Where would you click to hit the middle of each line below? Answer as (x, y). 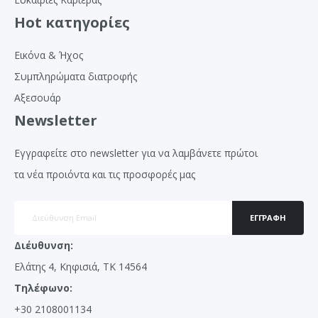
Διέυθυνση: (44, 245)
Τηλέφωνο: (43, 287)
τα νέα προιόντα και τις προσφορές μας (105, 174)
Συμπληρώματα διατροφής (76, 76)
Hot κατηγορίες (72, 22)
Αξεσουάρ (38, 97)
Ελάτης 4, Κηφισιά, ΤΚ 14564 (81, 266)
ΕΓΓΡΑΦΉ (268, 217)
